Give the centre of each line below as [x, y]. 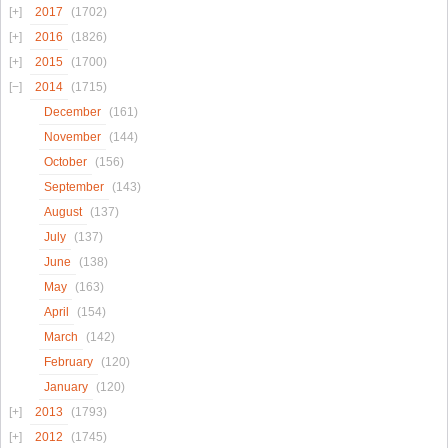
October [65, 162]
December [72, 112]
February [68, 362]
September [74, 187]
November [72, 137]
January [66, 387]
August [63, 212]
